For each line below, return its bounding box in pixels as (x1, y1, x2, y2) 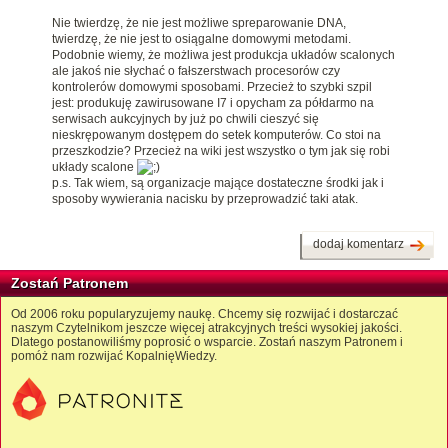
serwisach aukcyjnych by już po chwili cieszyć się (52, 112, 319, 127)
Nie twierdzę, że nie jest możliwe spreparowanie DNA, (52, 16, 346, 31)
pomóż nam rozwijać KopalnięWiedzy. (11, 349, 217, 364)
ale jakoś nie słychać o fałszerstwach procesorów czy (52, 64, 340, 79)
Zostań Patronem (11, 275, 128, 292)
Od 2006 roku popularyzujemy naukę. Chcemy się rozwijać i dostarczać (11, 307, 398, 322)
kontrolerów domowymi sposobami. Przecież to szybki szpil (52, 80, 372, 95)
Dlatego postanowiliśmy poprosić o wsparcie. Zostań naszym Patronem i (11, 335, 403, 350)
